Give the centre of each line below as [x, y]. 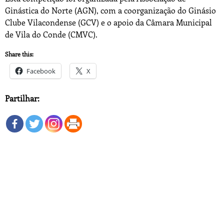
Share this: [19, 54]
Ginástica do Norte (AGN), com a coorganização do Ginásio [110, 10]
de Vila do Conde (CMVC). [51, 34]
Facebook [41, 71]
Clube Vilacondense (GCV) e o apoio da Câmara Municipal [108, 22]
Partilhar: [22, 98]
